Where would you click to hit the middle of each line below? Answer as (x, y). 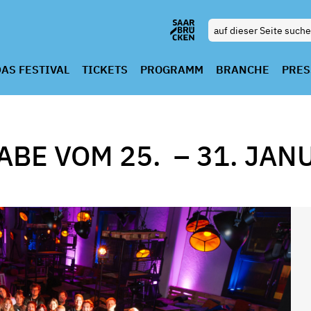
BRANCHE (242, 69)
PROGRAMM (171, 69)
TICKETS (104, 69)
